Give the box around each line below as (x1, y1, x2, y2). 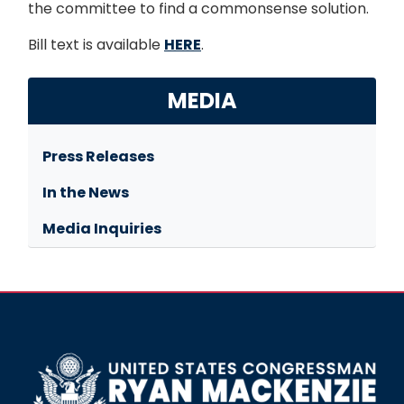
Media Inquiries (42, 218, 161, 240)
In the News (42, 182, 129, 204)
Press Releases (42, 146, 154, 168)
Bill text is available (28, 34, 164, 56)
